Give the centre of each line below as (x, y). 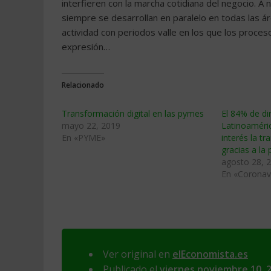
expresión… (86, 47)
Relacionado (83, 85)
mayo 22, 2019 (91, 126)
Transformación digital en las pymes (133, 113)
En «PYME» (83, 138)
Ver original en (138, 254)
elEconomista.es (210, 254)
